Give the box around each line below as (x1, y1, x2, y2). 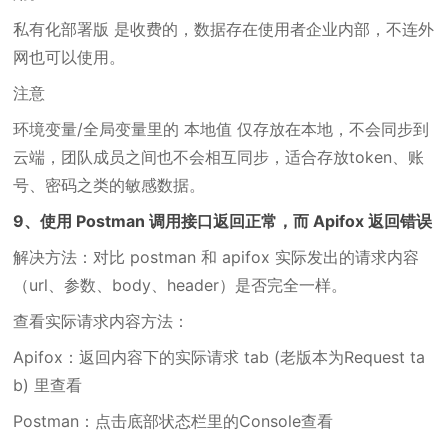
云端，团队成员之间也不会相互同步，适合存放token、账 (13, 147, 425, 167)
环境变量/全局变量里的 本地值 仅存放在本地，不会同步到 (13, 119, 430, 139)
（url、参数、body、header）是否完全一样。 (13, 275, 348, 295)
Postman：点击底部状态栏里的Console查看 (13, 411, 334, 431)
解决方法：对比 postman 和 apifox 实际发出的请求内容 (13, 247, 420, 267)
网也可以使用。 (13, 47, 126, 67)
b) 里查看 (13, 375, 83, 395)
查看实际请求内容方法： (13, 311, 190, 331)
